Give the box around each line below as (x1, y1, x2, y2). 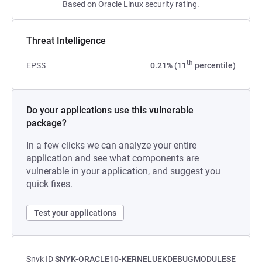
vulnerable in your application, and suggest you (26, 166, 220, 177)
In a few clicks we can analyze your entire (26, 140, 196, 151)
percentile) (193, 61, 236, 70)
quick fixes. (26, 178, 73, 189)
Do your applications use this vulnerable (26, 105, 194, 116)
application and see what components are (26, 153, 199, 164)
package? (26, 118, 67, 129)
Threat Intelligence (26, 35, 106, 46)
